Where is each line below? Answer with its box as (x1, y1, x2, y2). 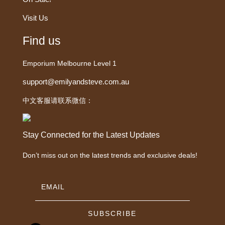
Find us (22, 34, 61, 47)
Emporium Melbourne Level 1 (22, 59, 117, 67)
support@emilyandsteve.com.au (22, 77, 129, 86)
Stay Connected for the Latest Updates (22, 130, 160, 139)
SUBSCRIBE (88, 209, 137, 217)
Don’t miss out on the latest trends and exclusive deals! (22, 151, 199, 159)
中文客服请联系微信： (22, 96, 93, 104)
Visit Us (22, 13, 48, 22)
